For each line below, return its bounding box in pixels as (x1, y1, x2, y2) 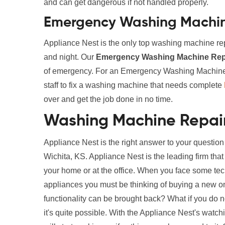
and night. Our (44, 53, 96, 61)
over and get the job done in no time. (44, 95, 175, 103)
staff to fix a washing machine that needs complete (44, 81, 224, 89)
